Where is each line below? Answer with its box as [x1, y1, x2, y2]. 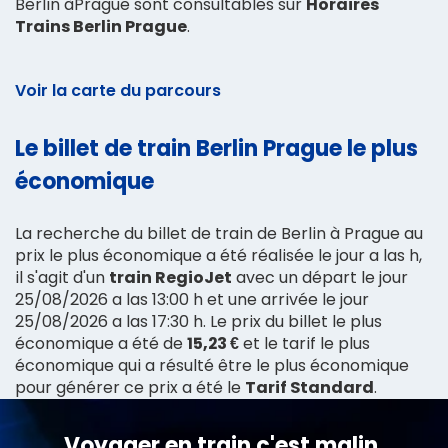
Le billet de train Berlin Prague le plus [15, 132, 418, 164]
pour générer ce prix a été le [15, 375, 245, 399]
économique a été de [15, 331, 187, 355]
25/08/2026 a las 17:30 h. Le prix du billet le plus [15, 309, 382, 333]
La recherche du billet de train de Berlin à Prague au [15, 221, 423, 245]
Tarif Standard [245, 375, 374, 399]
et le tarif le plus [239, 331, 370, 355]
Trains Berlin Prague [15, 14, 187, 38]
